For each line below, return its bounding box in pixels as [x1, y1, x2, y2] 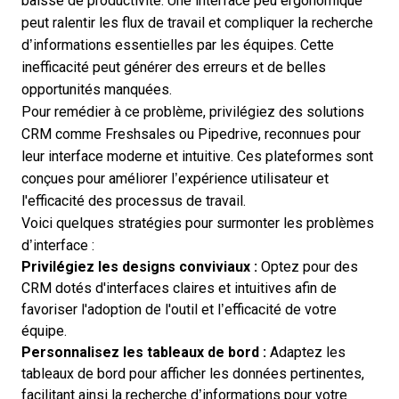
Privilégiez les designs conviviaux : [21, 259, 257, 274]
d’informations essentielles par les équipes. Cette [21, 37, 334, 53]
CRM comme [21, 126, 105, 142]
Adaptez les [266, 345, 346, 360]
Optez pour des [257, 259, 358, 274]
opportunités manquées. [21, 82, 172, 97]
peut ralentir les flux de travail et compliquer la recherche [21, 15, 373, 30]
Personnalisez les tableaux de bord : [21, 345, 266, 360]
